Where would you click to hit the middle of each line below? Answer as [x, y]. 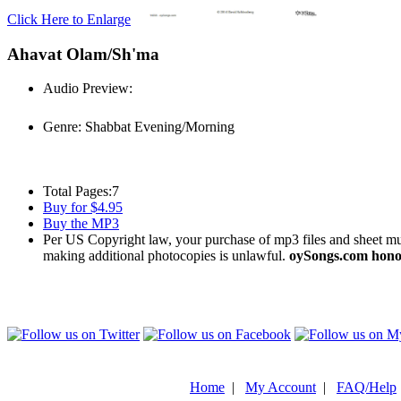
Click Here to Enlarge [69, 19]
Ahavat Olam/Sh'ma [83, 54]
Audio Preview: [88, 89]
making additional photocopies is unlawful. [166, 256]
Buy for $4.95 [83, 208]
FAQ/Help [367, 387]
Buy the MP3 [81, 224]
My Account [281, 387]
